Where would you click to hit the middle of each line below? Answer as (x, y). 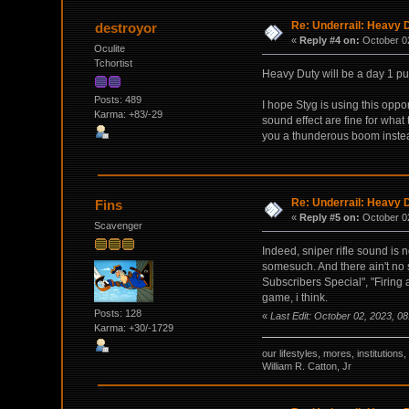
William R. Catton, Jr (306, 367)
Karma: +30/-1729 (134, 327)
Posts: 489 (118, 100)
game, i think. (294, 297)
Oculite (110, 48)
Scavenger (119, 225)
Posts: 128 (118, 313)
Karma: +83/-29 (129, 115)
